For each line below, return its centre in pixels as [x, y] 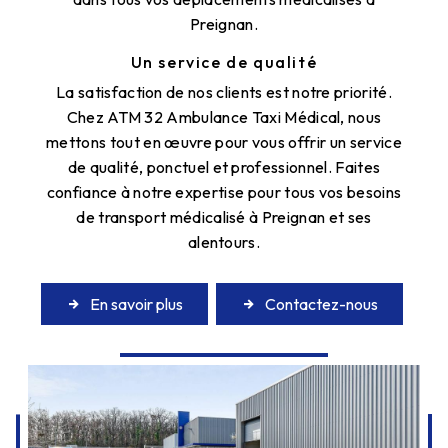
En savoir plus [136, 303]
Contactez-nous [321, 303]
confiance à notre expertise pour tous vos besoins [224, 191]
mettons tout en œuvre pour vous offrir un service [224, 141]
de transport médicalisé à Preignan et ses [224, 216]
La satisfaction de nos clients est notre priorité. [223, 91]
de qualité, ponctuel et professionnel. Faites [224, 166]
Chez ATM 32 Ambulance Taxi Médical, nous [224, 116]
